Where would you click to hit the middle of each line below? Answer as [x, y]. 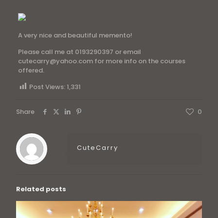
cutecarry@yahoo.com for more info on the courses [101, 61]
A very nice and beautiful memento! [75, 35]
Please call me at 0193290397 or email [79, 52]
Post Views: [47, 87]
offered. [31, 70]
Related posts [41, 189]
